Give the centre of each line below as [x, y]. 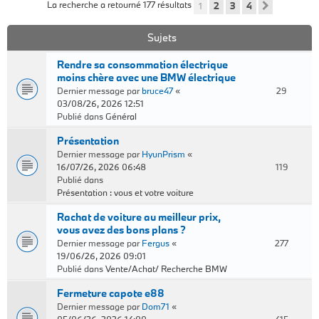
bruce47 [157, 90]
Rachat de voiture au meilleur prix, [139, 217]
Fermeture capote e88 [111, 293]
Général [121, 116]
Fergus [156, 243]
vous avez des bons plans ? [121, 230]
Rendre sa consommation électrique [142, 64]
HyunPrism [163, 154]
